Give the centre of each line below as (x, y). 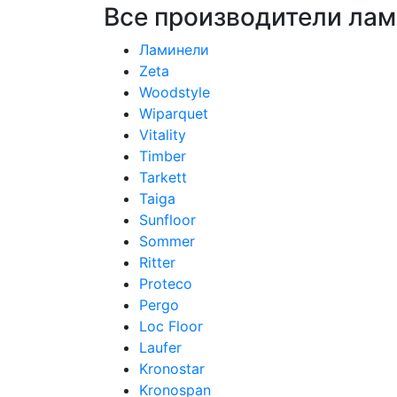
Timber (163, 156)
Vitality (163, 135)
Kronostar (172, 369)
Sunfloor (167, 220)
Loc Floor (171, 326)
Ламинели (174, 50)
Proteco (166, 284)
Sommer (167, 241)
